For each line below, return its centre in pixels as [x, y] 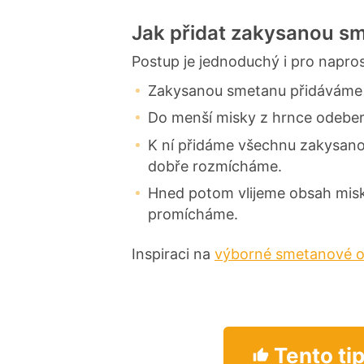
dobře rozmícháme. [215, 166]
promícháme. [193, 214]
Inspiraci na [173, 253]
